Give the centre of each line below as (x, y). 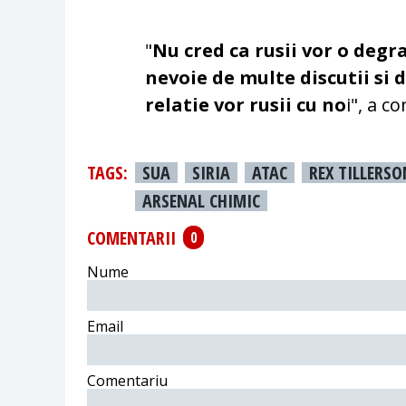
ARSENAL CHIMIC (201, 201)
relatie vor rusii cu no (246, 105)
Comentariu (127, 381)
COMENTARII (131, 237)
